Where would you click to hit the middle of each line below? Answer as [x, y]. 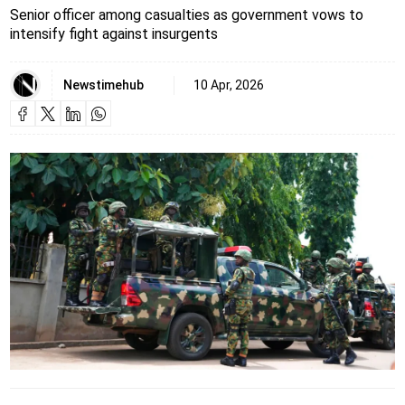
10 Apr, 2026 [228, 85]
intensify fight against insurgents [113, 34]
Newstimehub [103, 85]
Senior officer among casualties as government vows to [186, 15]
